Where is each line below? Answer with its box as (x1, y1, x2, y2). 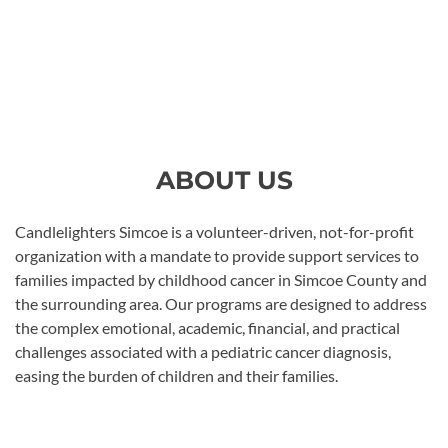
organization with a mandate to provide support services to (15, 246, 419, 265)
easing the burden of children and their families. (15, 366, 338, 385)
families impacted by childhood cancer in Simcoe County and (15, 270, 427, 289)
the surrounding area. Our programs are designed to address (15, 294, 427, 313)
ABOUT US (155, 165, 293, 195)
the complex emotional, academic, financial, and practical (15, 318, 400, 337)
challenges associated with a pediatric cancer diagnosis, (15, 342, 391, 361)
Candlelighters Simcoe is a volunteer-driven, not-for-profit (15, 222, 414, 241)
